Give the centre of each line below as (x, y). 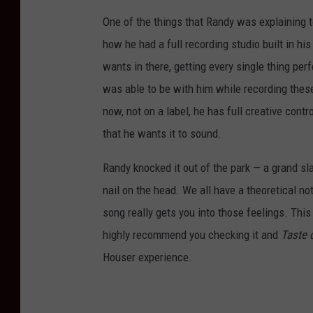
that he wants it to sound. (162, 134)
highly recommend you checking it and (192, 235)
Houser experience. (147, 257)
